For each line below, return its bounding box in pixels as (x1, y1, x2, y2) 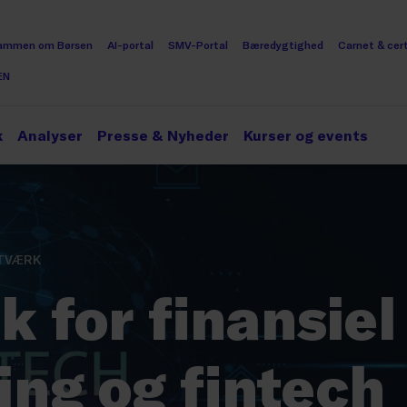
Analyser (17, 126, 83, 144)
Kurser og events (243, 126, 368, 144)
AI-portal (107, 38, 154, 51)
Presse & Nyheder (97, 126, 229, 144)
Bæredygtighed (243, 38, 323, 51)
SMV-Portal (168, 38, 228, 51)
